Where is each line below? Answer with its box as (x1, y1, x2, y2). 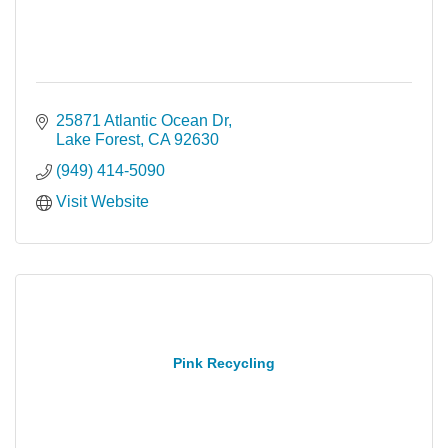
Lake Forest (56, 131, 140, 148)
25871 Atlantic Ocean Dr (56, 112, 228, 129)
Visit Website (56, 193, 149, 210)
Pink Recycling (173, 354, 275, 371)
